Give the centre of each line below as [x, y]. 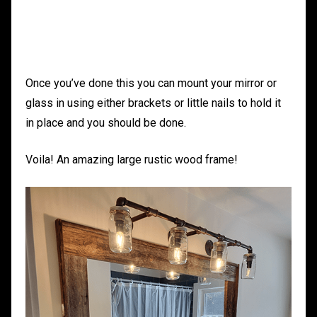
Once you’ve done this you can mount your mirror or [151, 83]
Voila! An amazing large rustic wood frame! [132, 160]
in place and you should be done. [106, 123]
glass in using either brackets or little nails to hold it [153, 103]
